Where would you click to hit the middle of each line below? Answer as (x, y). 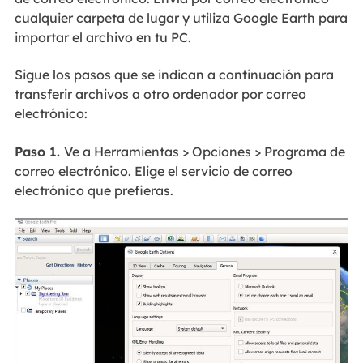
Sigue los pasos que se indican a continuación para (174, 75)
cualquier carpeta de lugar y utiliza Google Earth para (181, 17)
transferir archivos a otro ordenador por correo (160, 94)
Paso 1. (39, 151)
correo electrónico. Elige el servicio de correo (153, 171)
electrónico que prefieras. (94, 190)
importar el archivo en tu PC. (102, 37)
